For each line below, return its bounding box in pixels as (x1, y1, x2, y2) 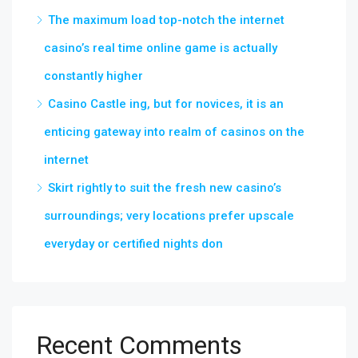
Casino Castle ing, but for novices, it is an (48, 97, 284, 111)
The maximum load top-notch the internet (48, 13, 284, 27)
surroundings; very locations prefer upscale (44, 209, 294, 223)
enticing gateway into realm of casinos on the (44, 125, 304, 139)
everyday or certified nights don (44, 237, 223, 251)
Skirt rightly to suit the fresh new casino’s (48, 181, 281, 195)
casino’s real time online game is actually (44, 41, 277, 55)
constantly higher (44, 69, 143, 83)
